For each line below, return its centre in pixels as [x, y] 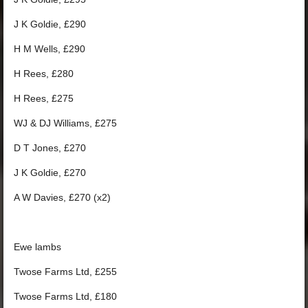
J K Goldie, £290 [50, 24]
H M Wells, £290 [49, 49]
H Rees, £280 [44, 74]
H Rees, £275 [44, 98]
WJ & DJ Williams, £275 [65, 123]
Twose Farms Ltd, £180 [65, 296]
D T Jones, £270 [50, 148]
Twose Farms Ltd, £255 [65, 272]
